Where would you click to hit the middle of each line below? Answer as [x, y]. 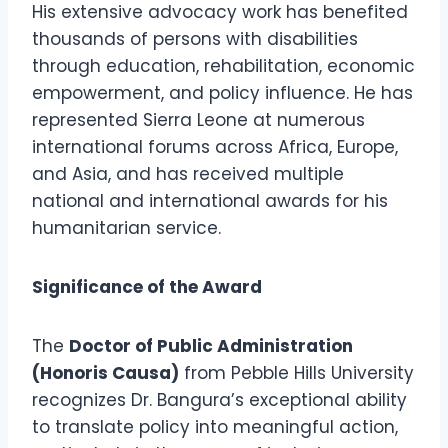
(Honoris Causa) [105, 373]
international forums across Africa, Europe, [215, 147]
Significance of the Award [147, 287]
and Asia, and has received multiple [188, 174]
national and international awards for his [210, 201]
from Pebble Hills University [296, 373]
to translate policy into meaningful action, [215, 427]
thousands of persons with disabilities [195, 39]
